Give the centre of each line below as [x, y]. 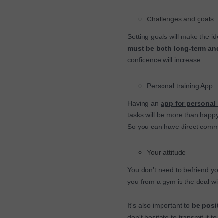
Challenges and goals [181, 19]
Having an [144, 103]
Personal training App [180, 86]
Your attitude [166, 153]
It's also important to [159, 206]
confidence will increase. [165, 60]
